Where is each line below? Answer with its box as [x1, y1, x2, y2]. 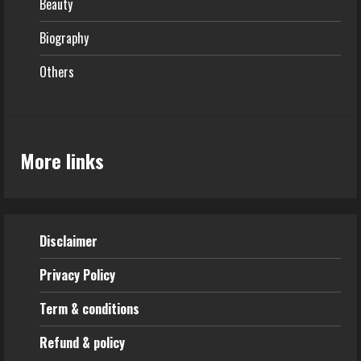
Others [39, 62, 74, 82]
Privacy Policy [39, 265, 115, 285]
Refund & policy [39, 333, 125, 353]
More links [20, 146, 104, 176]
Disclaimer [39, 231, 98, 251]
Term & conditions [39, 299, 139, 319]
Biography [39, 28, 89, 48]
